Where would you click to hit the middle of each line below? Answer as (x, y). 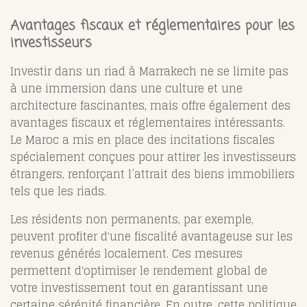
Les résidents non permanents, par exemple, (132, 220)
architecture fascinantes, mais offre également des (150, 106)
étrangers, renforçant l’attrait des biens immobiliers (152, 174)
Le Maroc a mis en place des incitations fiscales (143, 140)
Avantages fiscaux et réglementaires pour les (152, 26)
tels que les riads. (58, 192)
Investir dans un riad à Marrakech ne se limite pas (149, 72)
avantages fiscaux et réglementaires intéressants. (148, 123)
